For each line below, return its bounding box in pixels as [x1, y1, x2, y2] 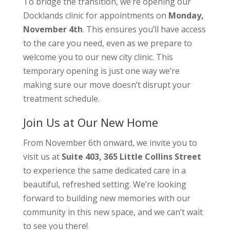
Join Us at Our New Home [23, 114, 158, 130]
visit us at [23, 151, 62, 163]
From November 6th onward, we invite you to [23, 137, 197, 149]
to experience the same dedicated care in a [23, 165, 186, 177]
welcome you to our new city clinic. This [23, 51, 173, 63]
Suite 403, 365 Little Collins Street [61, 151, 201, 163]
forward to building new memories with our [23, 193, 190, 204]
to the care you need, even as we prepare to [23, 37, 192, 49]
